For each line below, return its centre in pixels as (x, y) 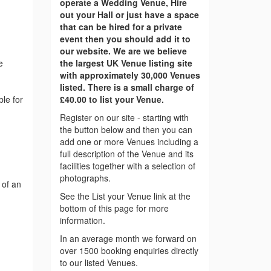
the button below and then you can (126, 130)
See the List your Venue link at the (125, 196)
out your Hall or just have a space (129, 15)
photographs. (85, 178)
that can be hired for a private (121, 27)
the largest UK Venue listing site (126, 63)
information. (82, 220)
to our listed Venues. (99, 263)
